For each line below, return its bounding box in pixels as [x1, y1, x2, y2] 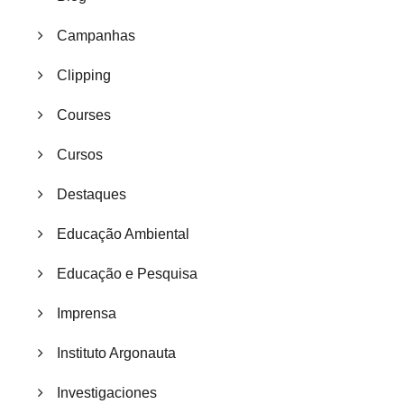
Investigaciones [57, 385, 157, 401]
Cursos [57, 147, 103, 163]
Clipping [57, 68, 111, 84]
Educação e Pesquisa [57, 266, 197, 282]
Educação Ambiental [57, 226, 189, 243]
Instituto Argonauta [57, 345, 176, 362]
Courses [57, 107, 111, 124]
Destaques [57, 187, 126, 203]
